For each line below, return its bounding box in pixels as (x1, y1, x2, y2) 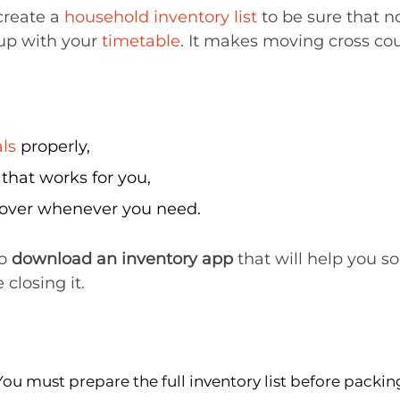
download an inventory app (12, 249, 233, 269)
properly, (16, 137, 90, 156)
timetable (102, 31, 180, 51)
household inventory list (64, 7, 257, 27)
